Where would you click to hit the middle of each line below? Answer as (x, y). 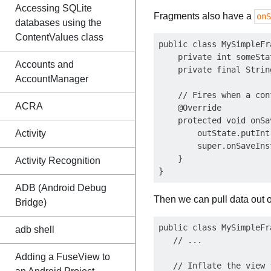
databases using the (58, 23)
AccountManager (52, 79)
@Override (190, 108)
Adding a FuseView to (63, 257)
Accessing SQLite (54, 8)
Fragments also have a (204, 16)
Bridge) (31, 202)
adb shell (35, 230)
